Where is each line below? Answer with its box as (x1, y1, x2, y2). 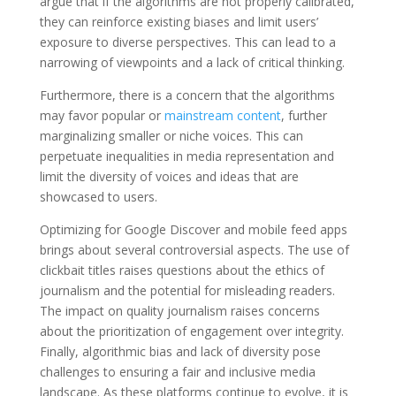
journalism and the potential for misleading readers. (39, 281, 335, 299)
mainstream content (164, 106, 281, 124)
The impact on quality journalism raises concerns (39, 301, 320, 319)
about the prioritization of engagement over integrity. (39, 322, 344, 339)
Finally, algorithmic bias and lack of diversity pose (39, 342, 321, 360)
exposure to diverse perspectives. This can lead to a (39, 33, 336, 50)
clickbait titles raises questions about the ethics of (39, 261, 324, 278)
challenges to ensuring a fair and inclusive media (39, 362, 316, 380)
